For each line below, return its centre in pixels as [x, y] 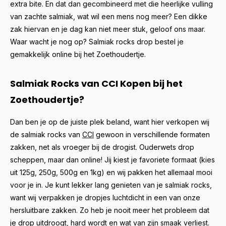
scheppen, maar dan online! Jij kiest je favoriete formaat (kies [112, 160]
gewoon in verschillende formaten [152, 134]
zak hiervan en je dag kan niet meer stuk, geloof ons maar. [108, 29]
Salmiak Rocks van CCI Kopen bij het [96, 83]
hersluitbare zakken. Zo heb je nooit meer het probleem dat [110, 210]
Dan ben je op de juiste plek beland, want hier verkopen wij [110, 122]
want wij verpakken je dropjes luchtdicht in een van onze [105, 197]
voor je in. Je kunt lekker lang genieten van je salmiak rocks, [111, 185]
